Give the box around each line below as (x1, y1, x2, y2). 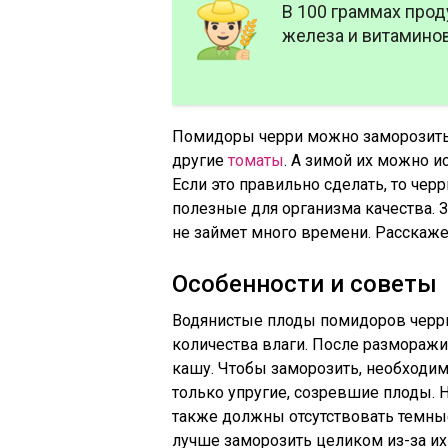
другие (172, 151, 228, 170)
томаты (228, 151, 284, 170)
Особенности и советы (172, 270, 437, 298)
